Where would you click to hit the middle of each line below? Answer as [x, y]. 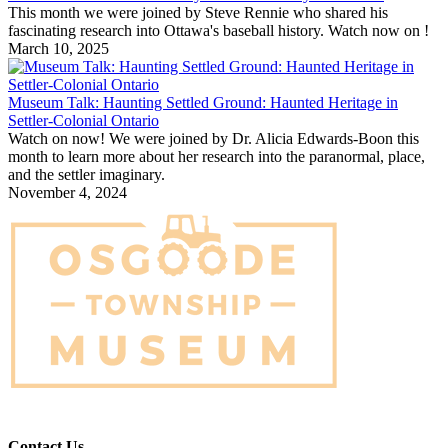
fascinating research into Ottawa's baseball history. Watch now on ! [220, 31]
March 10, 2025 [58, 49]
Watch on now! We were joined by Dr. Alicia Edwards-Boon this [213, 139]
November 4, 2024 [67, 193]
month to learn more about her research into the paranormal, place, [216, 157]
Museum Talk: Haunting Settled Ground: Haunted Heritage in [203, 103]
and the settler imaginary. [86, 175]
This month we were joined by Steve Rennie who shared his [198, 13]
